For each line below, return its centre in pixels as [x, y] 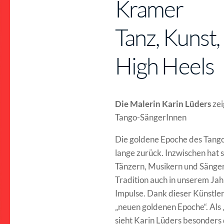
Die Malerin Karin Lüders [163, 103]
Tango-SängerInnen [150, 117]
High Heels [164, 65]
